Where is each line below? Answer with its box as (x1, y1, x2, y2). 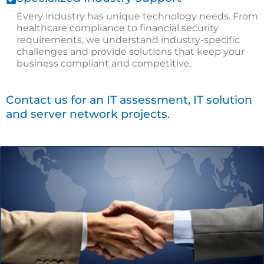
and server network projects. (6, 107, 170, 121)
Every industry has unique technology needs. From (16, 11, 258, 22)
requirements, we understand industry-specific (16, 34, 240, 46)
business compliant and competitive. (16, 58, 192, 70)
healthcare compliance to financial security (16, 22, 219, 34)
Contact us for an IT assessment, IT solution (6, 93, 252, 107)
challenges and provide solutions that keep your (16, 46, 245, 58)
